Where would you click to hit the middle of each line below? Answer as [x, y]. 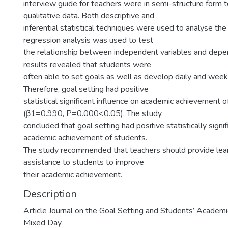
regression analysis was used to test [88, 40]
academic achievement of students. [85, 138]
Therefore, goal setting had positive [86, 89]
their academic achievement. [73, 175]
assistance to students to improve [84, 162]
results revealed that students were [87, 65]
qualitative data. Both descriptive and [89, 16]
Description [50, 194]
